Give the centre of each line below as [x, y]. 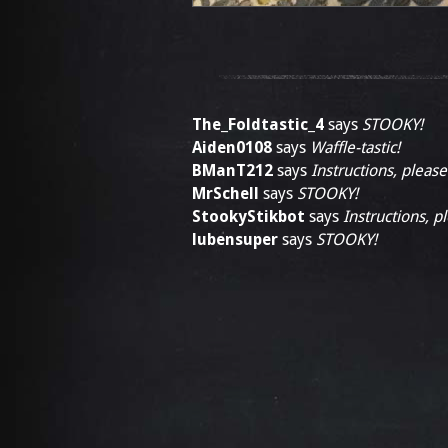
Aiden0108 [232, 147]
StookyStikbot [248, 216]
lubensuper [235, 239]
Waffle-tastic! [355, 147]
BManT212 [232, 170]
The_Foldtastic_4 [258, 124]
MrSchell [225, 193]
